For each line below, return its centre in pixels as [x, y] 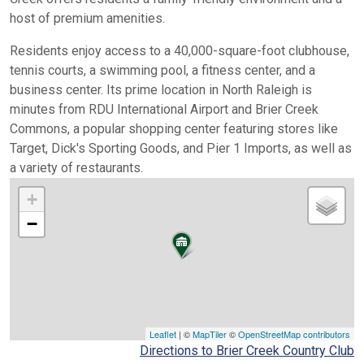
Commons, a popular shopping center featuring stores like [174, 128]
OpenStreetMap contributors [294, 334]
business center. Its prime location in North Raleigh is [161, 89]
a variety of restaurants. [76, 167]
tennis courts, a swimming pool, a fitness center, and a [162, 70]
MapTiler [210, 334]
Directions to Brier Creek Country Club [247, 350]
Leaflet [163, 334]
